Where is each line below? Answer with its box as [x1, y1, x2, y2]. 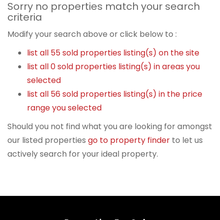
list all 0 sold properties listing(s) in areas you [27, 60, 200, 72]
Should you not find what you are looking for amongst [7, 120, 212, 132]
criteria [7, 10, 42, 24]
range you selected [27, 102, 102, 113]
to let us [170, 134, 203, 146]
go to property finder [88, 134, 170, 146]
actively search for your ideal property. [7, 148, 158, 160]
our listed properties [7, 134, 88, 146]
